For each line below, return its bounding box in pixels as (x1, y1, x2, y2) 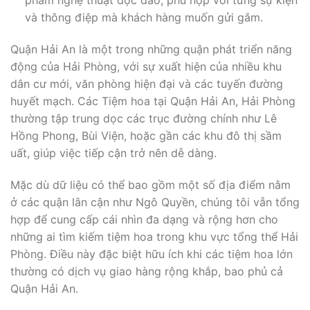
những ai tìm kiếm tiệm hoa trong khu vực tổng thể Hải (10, 229, 298, 244)
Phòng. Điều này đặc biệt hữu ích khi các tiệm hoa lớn (10, 246, 293, 261)
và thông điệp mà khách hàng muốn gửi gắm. (24, 10, 263, 25)
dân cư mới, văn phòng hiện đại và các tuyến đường (10, 77, 283, 91)
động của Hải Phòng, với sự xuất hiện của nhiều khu (10, 60, 282, 74)
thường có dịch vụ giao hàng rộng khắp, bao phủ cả (10, 264, 283, 278)
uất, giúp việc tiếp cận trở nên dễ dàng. (10, 146, 217, 161)
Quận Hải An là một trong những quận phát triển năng (10, 42, 292, 57)
